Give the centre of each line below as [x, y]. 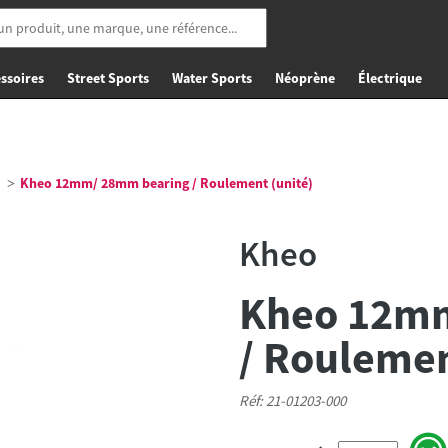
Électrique [390, 78]
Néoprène [305, 78]
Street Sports [108, 78]
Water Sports [212, 78]
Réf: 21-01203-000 [292, 400]
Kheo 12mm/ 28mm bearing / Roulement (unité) [165, 183]
